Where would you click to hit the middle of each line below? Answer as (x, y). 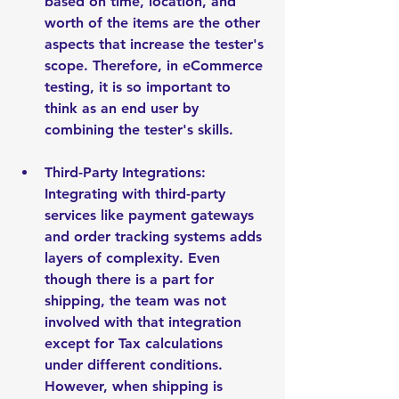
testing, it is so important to (140, 87)
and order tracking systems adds (155, 236)
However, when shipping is (136, 386)
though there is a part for (131, 279)
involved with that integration (145, 322)
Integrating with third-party (137, 194)
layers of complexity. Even (134, 258)
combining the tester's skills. (139, 130)
